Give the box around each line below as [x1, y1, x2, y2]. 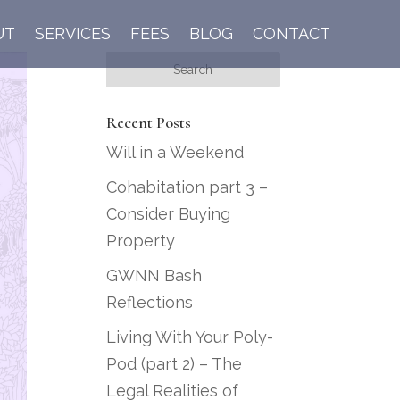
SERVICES [34, 24, 111, 43]
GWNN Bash [106, 266, 203, 285]
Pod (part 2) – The [106, 354, 243, 373]
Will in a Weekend [106, 143, 245, 162]
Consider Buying [106, 204, 231, 223]
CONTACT [252, 24, 330, 43]
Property [106, 231, 176, 250]
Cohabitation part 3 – [106, 178, 269, 196]
